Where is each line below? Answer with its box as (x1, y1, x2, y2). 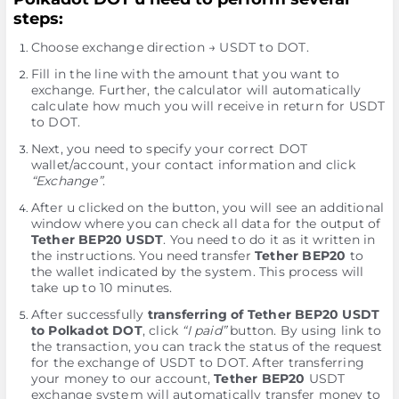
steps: (12, 9, 63, 28)
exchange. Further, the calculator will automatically (30, 82, 362, 98)
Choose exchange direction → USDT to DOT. (30, 39, 309, 55)
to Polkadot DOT (30, 322, 142, 338)
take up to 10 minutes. (30, 280, 173, 296)
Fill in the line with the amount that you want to (30, 66, 340, 82)
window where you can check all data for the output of (30, 216, 381, 232)
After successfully (30, 306, 148, 322)
